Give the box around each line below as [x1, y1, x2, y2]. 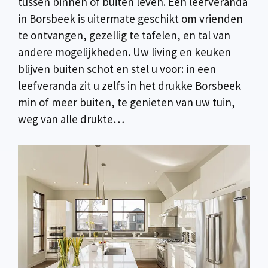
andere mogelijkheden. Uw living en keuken [18, 45, 231, 59]
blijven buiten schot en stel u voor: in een [18, 62, 216, 76]
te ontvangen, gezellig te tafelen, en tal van [18, 28, 230, 42]
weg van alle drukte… [18, 112, 124, 126]
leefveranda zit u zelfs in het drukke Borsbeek [18, 78, 241, 93]
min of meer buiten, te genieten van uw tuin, [18, 95, 235, 109]
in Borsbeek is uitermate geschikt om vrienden [18, 11, 243, 26]
